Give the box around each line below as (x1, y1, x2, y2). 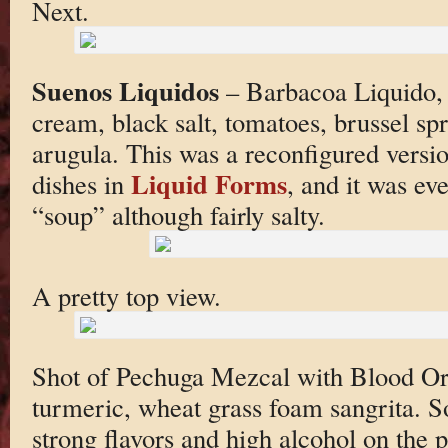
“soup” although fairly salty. (31, 197, 325, 233)
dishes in (31, 166, 131, 202)
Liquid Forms (130, 164, 287, 204)
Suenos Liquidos (31, 71, 219, 111)
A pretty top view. (31, 277, 221, 313)
